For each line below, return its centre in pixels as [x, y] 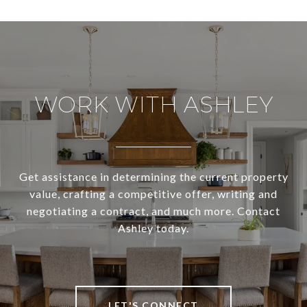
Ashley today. [153, 228]
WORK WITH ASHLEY [153, 105]
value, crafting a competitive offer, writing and [153, 194]
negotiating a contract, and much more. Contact [153, 211]
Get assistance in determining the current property [153, 177]
